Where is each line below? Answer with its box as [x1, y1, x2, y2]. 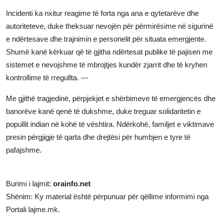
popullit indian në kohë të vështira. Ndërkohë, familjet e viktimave [6, 119, 214, 128]
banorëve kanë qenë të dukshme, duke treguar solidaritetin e [6, 107, 201, 115]
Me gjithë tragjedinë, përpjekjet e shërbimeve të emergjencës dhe [6, 94, 216, 103]
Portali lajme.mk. [6, 205, 60, 214]
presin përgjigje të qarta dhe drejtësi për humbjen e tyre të [6, 132, 190, 141]
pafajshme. [6, 145, 42, 154]
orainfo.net [53, 179, 91, 188]
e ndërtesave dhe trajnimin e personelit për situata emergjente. [6, 34, 206, 43]
